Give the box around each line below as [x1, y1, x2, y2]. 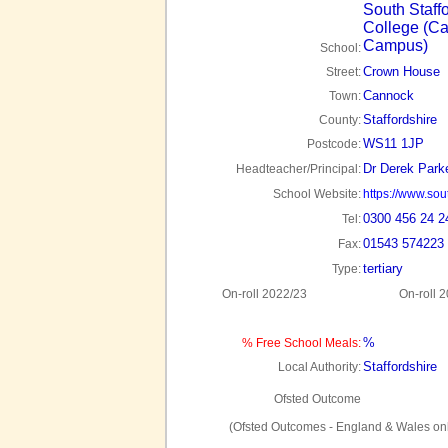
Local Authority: [278, 360, 361, 374]
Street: [326, 65, 361, 79]
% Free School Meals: [242, 336, 361, 350]
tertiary [363, 261, 403, 276]
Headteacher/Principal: [236, 162, 361, 176]
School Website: [273, 187, 361, 201]
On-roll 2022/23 [222, 287, 307, 301]
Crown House [363, 64, 440, 79]
